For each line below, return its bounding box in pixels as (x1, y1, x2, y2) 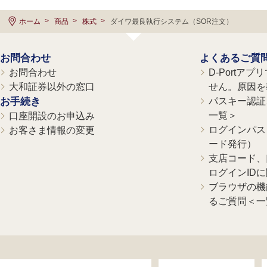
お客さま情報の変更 (9, 125, 95, 136)
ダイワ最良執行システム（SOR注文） (110, 17, 233, 26)
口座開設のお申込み (9, 111, 95, 122)
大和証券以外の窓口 (9, 82, 95, 92)
